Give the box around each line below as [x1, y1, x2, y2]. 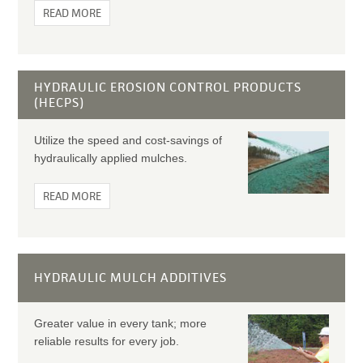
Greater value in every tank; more [33, 317, 207, 330]
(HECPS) [33, 94, 84, 111]
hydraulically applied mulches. [33, 152, 187, 164]
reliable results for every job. [33, 335, 179, 348]
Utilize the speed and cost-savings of [33, 134, 222, 147]
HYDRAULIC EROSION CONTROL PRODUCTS [33, 79, 301, 96]
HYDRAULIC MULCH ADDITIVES [33, 269, 227, 286]
